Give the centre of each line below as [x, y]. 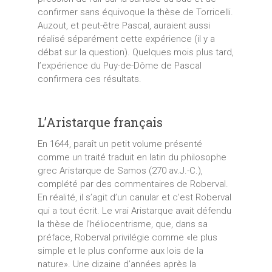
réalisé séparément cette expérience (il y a [126, 39]
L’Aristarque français [100, 122]
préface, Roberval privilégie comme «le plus [127, 237]
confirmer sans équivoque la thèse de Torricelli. [135, 12]
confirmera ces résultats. [89, 79]
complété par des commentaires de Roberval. [133, 184]
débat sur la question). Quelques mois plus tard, [135, 52]
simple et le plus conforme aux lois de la [120, 250]
